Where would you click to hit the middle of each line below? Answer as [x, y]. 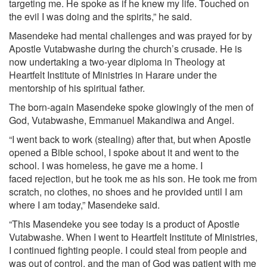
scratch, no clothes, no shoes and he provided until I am [126, 192]
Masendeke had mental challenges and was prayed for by [131, 35]
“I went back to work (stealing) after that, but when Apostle [130, 139]
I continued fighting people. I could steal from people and [128, 250]
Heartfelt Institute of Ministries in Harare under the [113, 75]
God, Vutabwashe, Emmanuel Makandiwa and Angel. [122, 120]
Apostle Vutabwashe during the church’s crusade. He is [125, 49]
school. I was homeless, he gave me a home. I [106, 165]
